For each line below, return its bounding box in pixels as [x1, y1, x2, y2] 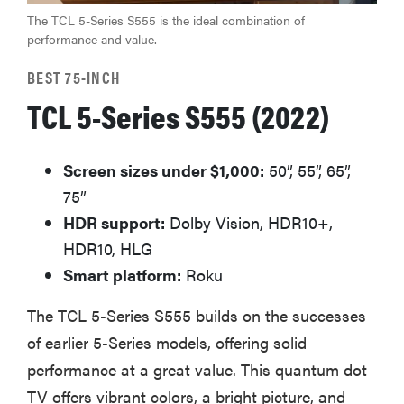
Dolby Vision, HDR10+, [165, 211, 333, 234]
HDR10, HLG [63, 237, 152, 261]
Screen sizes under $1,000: [63, 159, 264, 182]
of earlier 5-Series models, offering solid [27, 331, 307, 354]
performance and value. [27, 30, 157, 49]
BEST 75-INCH [27, 66, 120, 89]
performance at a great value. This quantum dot [27, 358, 367, 381]
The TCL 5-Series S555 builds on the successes [27, 304, 366, 327]
